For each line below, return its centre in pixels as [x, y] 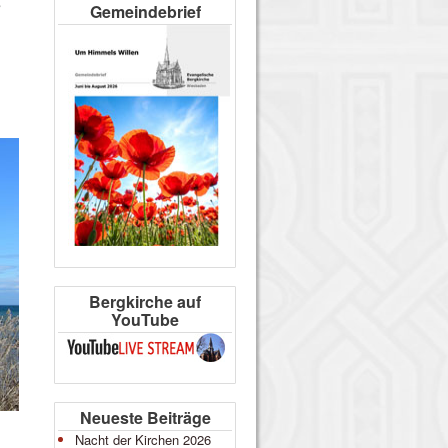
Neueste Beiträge [145, 417]
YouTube [145, 319]
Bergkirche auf [145, 301]
